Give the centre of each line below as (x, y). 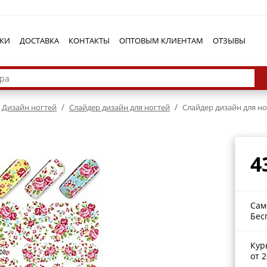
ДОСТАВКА (39, 41)
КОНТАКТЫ (89, 41)
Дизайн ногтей (29, 107)
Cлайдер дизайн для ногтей (119, 107)
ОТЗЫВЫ (229, 41)
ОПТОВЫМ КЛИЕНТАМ (161, 41)
